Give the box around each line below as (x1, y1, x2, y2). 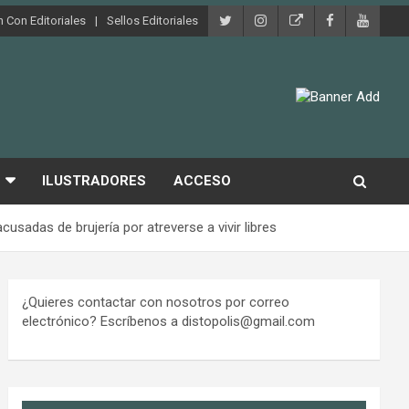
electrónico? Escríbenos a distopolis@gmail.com (22, 312, 316, 330)
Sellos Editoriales (107, 14, 198, 28)
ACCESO (173, 172, 231, 189)
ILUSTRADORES (42, 172, 146, 189)
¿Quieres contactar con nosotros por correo (22, 293, 290, 310)
